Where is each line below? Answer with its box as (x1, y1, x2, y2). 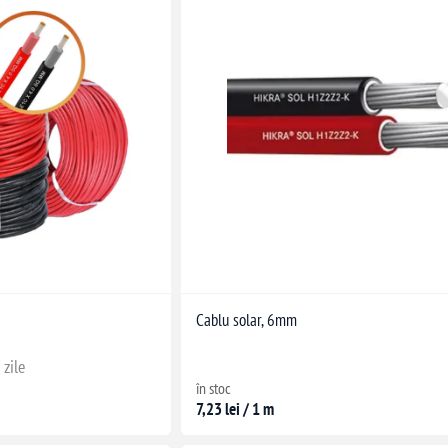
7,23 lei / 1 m (196, 397, 275, 420)
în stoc (196, 377, 232, 398)
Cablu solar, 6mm (196, 308, 298, 331)
